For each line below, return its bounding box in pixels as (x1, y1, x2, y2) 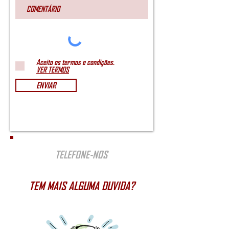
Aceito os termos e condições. (36, 57, 114, 66)
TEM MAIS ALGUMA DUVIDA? (29, 179, 134, 192)
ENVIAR (36, 80, 56, 90)
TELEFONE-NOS (55, 148, 107, 161)
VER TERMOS (36, 65, 69, 74)
